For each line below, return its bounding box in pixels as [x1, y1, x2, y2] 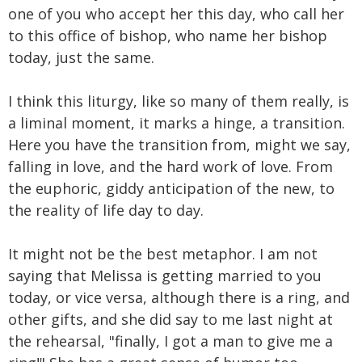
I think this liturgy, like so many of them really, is [8, 90, 349, 111]
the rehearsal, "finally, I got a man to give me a [8, 330, 333, 351]
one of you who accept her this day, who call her [8, 3, 344, 23]
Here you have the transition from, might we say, [8, 134, 351, 154]
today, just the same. [8, 47, 154, 67]
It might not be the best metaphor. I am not [8, 243, 318, 263]
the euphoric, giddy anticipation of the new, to [8, 178, 335, 198]
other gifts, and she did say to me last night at [8, 309, 333, 329]
